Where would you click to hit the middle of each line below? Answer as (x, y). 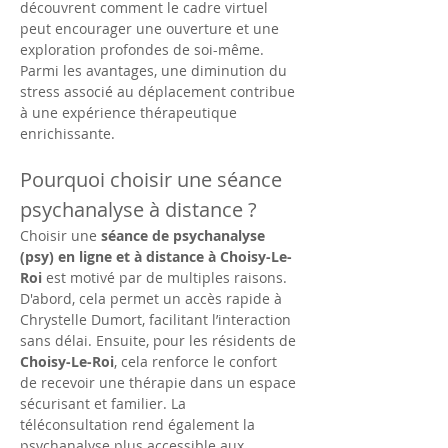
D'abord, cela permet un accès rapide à (153, 298)
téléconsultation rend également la (139, 424)
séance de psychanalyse (185, 235)
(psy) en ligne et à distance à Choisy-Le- (156, 256)
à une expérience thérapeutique (130, 112)
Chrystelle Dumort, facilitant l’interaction (157, 319)
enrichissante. (67, 133)
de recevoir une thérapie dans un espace (160, 382)
